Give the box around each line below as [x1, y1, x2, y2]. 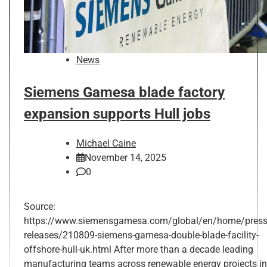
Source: [24, 200, 55, 212]
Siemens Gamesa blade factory [24, 83, 225, 101]
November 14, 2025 [85, 151, 166, 163]
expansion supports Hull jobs [24, 105, 210, 122]
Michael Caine [76, 137, 136, 149]
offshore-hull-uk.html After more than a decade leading [24, 243, 253, 255]
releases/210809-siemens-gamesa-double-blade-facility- [24, 229, 259, 241]
